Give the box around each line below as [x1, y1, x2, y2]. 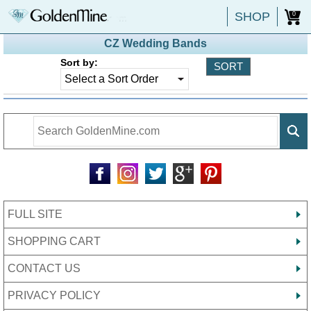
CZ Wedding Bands [104, 37, 207, 49]
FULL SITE [8, 208, 62, 220]
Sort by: [60, 58, 98, 68]
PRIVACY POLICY [8, 289, 101, 301]
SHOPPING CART [8, 235, 101, 247]
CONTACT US [8, 262, 81, 274]
